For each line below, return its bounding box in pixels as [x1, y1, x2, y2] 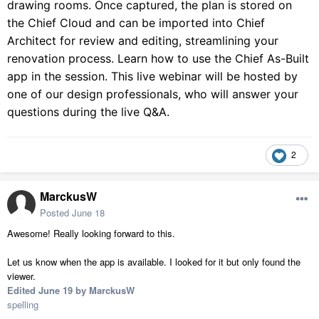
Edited [7, 283, 38, 298]
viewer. [7, 269, 36, 283]
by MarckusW [73, 283, 135, 298]
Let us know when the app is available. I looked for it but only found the [7, 255, 300, 269]
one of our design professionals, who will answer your [7, 87, 298, 102]
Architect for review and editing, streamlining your [7, 33, 278, 48]
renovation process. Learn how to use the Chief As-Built [7, 51, 309, 66]
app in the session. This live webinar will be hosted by [7, 69, 298, 84]
